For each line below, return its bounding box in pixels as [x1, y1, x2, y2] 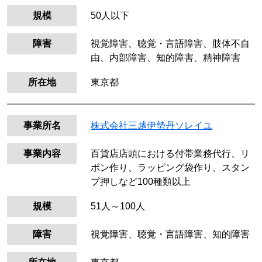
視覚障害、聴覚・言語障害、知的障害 [91, 229, 250, 239]
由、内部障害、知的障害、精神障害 [91, 53, 241, 63]
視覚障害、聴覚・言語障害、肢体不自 [91, 39, 250, 49]
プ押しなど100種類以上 [91, 177, 191, 187]
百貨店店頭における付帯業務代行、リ [91, 149, 250, 159]
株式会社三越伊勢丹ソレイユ [91, 120, 213, 131]
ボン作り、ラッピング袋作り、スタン [91, 163, 250, 173]
